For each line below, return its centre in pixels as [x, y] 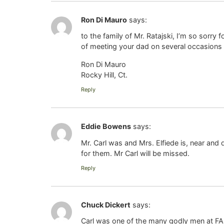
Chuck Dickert [106, 204]
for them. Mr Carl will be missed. [135, 153]
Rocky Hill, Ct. [104, 74]
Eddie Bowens [106, 126]
